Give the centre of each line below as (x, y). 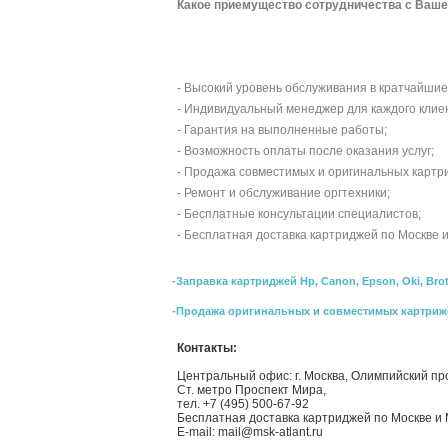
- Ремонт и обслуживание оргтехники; (283, 193)
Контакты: (207, 348)
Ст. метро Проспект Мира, (251, 390)
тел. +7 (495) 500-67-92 (243, 404)
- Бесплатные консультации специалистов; (299, 214)
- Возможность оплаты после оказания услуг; (305, 151)
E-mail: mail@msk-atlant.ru (250, 432)
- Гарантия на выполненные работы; (282, 130)
